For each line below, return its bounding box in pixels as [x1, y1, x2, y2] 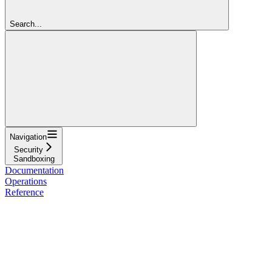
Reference [5, 186, 44, 197]
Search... [10, 19, 42, 29]
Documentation [5, 165, 64, 175]
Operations [5, 175, 47, 186]
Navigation [10, 132, 47, 141]
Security [13, 144, 43, 154]
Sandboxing [13, 154, 55, 163]
